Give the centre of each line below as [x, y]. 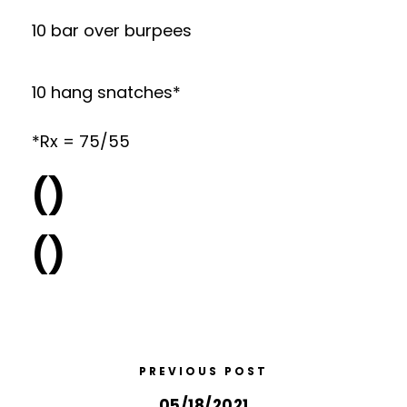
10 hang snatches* [106, 92]
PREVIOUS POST [203, 371]
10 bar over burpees [112, 30]
